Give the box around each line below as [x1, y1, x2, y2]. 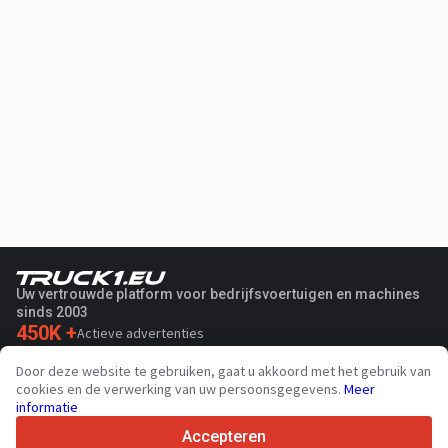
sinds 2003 [16, 303, 88, 320]
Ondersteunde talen [38, 371, 159, 390]
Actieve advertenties [77, 323, 204, 342]
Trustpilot [78, 424, 135, 443]
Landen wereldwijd [49, 347, 161, 366]
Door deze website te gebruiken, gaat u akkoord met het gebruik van [16, 362, 431, 380]
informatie [16, 398, 78, 416]
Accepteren [182, 426, 266, 446]
